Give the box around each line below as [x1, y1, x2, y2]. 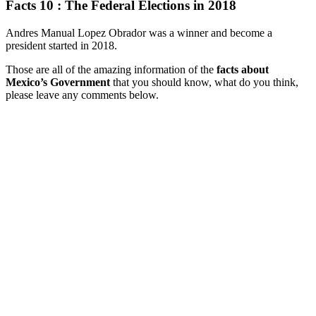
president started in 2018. [6, 39, 117, 51]
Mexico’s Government [6, 75, 110, 88]
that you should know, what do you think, [110, 75, 298, 88]
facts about [217, 63, 269, 75]
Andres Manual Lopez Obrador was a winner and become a [6, 26, 272, 39]
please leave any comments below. [6, 88, 159, 101]
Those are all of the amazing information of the [6, 63, 217, 75]
